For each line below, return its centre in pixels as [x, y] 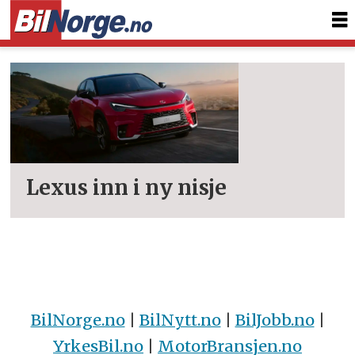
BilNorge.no [78, 319]
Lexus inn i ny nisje [127, 188]
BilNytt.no [180, 319]
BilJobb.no [275, 319]
